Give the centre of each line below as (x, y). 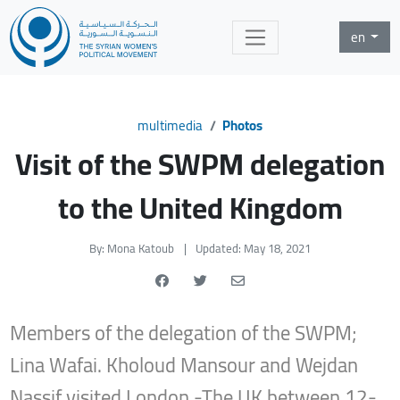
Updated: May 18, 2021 (253, 248)
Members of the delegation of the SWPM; (184, 333)
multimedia (170, 125)
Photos (242, 125)
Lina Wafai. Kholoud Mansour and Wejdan (184, 365)
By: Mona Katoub (132, 248)
